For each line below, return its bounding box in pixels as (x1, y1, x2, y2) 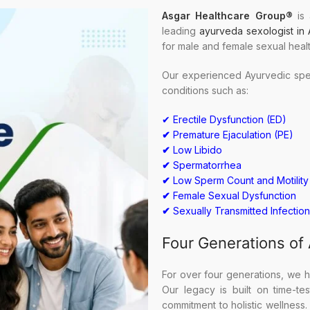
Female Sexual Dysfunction (173, 190, 296, 202)
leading (162, 25, 199, 37)
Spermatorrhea (173, 159, 241, 172)
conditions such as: (162, 84, 248, 97)
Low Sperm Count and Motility (173, 174, 309, 187)
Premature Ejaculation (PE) (173, 129, 293, 141)
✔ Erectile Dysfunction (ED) (162, 113, 286, 126)
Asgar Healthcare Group (162, 10, 286, 22)
